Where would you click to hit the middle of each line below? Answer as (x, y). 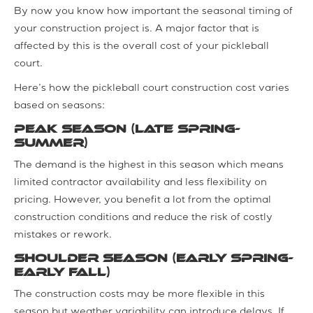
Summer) (51, 143)
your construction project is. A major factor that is (137, 29)
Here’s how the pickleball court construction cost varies (152, 88)
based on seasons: (59, 106)
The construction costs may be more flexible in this (139, 294)
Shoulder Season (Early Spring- (153, 258)
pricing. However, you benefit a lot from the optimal (143, 200)
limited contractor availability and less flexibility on (140, 183)
